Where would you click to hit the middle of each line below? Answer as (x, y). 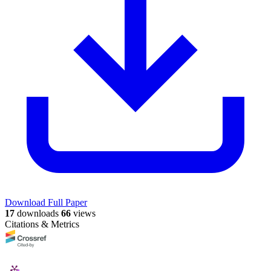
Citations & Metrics (42, 224)
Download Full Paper (46, 203)
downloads (37, 214)
